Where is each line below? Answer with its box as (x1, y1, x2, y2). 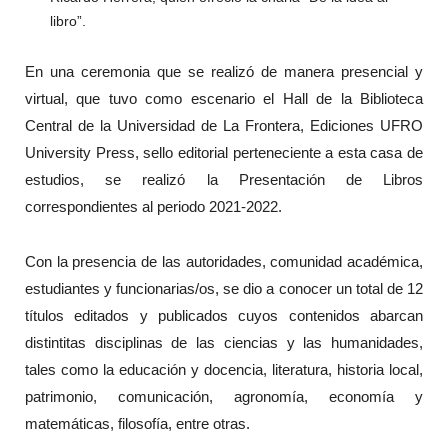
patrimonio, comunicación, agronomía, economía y (24, 387, 424, 405)
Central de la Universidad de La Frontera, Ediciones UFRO (24, 117, 424, 135)
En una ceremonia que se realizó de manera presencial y (24, 63, 424, 81)
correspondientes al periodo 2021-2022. (24, 198, 282, 216)
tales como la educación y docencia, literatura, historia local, (24, 360, 424, 378)
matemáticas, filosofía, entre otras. (24, 414, 250, 432)
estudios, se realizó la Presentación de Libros (24, 171, 424, 189)
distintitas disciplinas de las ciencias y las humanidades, (24, 333, 424, 351)
